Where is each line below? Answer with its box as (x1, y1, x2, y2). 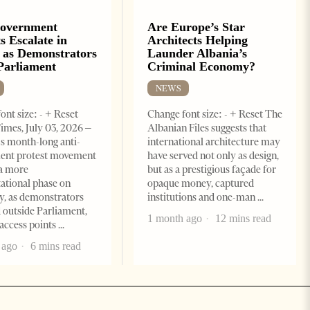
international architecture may (147, 136, 280, 149)
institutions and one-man (147, 191, 257, 204)
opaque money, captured (147, 177, 254, 190)
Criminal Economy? (147, 60, 255, 74)
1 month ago (147, 212, 202, 225)
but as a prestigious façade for (147, 163, 276, 176)
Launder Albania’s (147, 46, 247, 61)
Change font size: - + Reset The (147, 108, 282, 121)
